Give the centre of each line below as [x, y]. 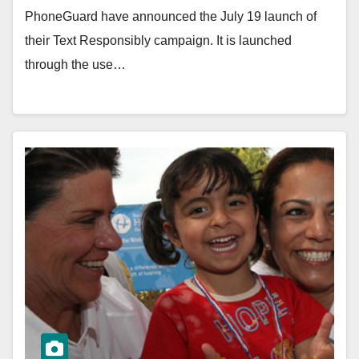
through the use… [75, 65]
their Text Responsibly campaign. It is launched [158, 41]
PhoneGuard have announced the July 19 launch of [171, 17]
